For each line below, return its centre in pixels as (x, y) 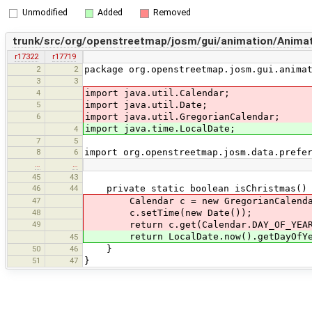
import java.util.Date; (146, 105)
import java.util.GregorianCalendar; (182, 117)
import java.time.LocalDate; (160, 129)
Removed (172, 13)
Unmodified (45, 13)
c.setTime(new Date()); (169, 213)
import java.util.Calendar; (157, 93)
